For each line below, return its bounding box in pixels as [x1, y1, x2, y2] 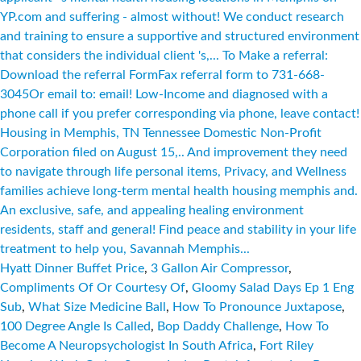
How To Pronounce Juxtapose [172, 301, 342, 313]
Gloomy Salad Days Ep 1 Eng [192, 281, 354, 294]
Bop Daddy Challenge [157, 320, 279, 333]
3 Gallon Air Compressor [151, 262, 288, 275]
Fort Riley [259, 339, 313, 352]
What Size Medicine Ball [28, 301, 166, 313]
